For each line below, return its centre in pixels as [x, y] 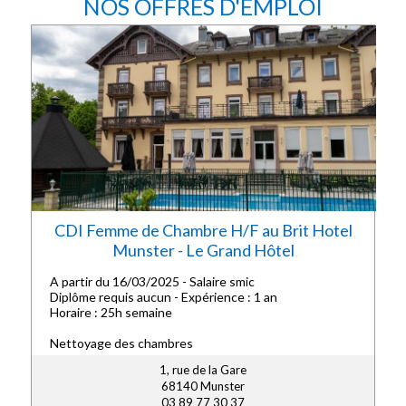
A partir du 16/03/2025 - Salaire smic [152, 281]
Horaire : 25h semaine [111, 312]
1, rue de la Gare [203, 370]
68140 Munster [203, 387]
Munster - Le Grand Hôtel [203, 250]
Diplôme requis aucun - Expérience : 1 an [164, 297]
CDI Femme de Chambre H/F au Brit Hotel [203, 230]
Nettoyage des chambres [121, 343]
